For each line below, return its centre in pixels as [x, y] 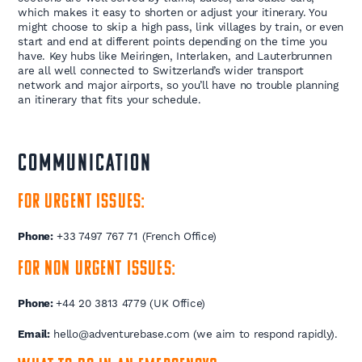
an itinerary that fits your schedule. [109, 100]
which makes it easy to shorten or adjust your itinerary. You [173, 13]
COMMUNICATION [85, 165]
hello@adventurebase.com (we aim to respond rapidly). [194, 334]
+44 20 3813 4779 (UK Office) [130, 303]
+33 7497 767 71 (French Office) [135, 236]
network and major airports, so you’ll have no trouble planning [178, 85]
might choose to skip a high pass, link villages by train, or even [181, 27]
